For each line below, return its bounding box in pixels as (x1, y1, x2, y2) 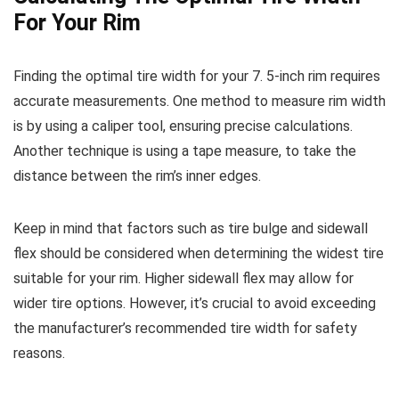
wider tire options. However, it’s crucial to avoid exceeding (13, 295, 376, 312)
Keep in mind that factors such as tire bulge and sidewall (13, 220, 368, 237)
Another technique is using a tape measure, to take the (13, 142, 356, 159)
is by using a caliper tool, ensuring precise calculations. (13, 118, 353, 134)
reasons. (13, 345, 65, 362)
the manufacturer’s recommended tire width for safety (13, 320, 357, 337)
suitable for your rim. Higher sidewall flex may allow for (13, 270, 354, 287)
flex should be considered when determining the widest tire (13, 245, 384, 262)
